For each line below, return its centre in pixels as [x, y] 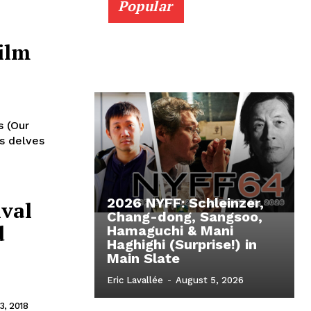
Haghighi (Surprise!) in [182, 245]
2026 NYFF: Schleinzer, [185, 203]
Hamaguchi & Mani [170, 231]
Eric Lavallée [135, 280]
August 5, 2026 [210, 280]
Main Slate [143, 259]
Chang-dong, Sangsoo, [185, 217]
